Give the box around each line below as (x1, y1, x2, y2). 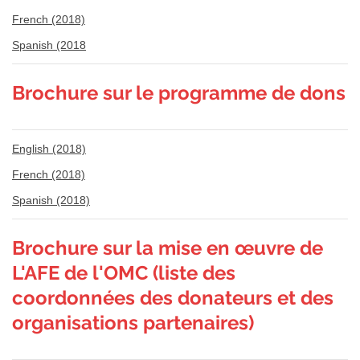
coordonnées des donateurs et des (12, 285, 333, 309)
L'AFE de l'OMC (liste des (12, 260, 235, 284)
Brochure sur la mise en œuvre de (12, 235, 323, 260)
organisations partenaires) (12, 310, 254, 334)
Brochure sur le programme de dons (12, 80, 346, 104)
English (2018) (12, 141, 86, 155)
